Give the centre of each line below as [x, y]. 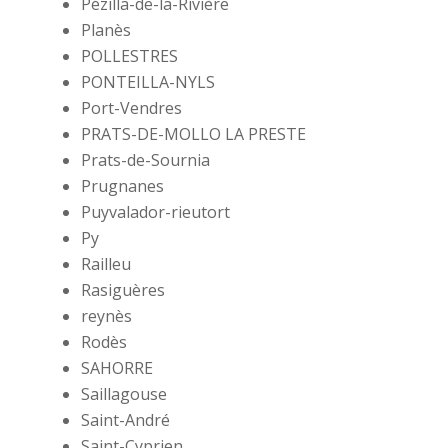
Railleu [105, 264]
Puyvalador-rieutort [155, 212]
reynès [106, 316]
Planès [105, 30]
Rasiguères [122, 290]
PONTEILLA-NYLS [147, 82]
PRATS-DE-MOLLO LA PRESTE [193, 134]
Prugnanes [122, 186]
